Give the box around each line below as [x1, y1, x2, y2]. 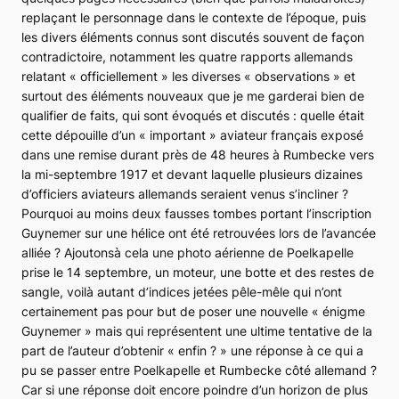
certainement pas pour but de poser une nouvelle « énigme [21, 303, 365, 319]
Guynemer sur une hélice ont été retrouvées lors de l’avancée [21, 224, 376, 240]
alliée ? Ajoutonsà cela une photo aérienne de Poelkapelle [21, 244, 354, 260]
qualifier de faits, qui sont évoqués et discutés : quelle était [21, 107, 364, 123]
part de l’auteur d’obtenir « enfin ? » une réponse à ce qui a [21, 342, 363, 358]
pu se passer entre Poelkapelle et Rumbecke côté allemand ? [21, 362, 377, 378]
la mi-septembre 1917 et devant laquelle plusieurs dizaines [21, 166, 362, 182]
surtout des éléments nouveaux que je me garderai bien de [21, 87, 364, 103]
